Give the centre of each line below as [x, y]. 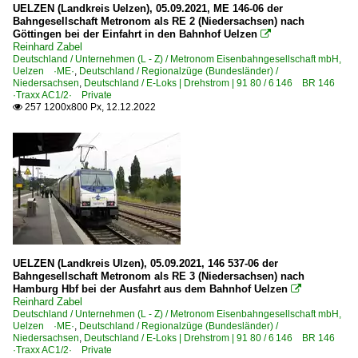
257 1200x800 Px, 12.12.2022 [89, 107]
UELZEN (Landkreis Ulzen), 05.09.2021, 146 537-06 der [145, 263]
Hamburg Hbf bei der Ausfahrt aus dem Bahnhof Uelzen [150, 288]
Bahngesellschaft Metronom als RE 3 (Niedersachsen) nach [159, 276]
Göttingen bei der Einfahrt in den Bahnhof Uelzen [135, 34]
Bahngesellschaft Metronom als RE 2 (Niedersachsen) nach [159, 21]
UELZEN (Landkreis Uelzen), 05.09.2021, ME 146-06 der [148, 8]
